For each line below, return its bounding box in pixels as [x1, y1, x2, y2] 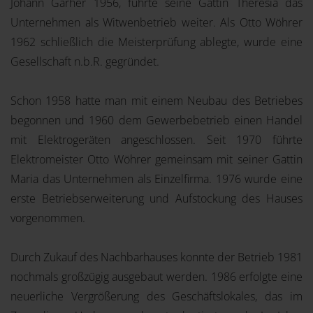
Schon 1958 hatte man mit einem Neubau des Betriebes [10, 93, 303, 108]
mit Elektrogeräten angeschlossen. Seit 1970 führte [10, 132, 303, 147]
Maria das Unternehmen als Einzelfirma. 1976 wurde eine [10, 171, 303, 187]
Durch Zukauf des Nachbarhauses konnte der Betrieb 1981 [10, 249, 303, 265]
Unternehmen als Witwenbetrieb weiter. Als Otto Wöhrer [10, 15, 303, 30]
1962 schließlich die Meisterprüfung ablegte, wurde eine [10, 34, 303, 50]
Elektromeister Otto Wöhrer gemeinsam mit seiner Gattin [10, 152, 303, 167]
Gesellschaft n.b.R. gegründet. [10, 54, 159, 69]
